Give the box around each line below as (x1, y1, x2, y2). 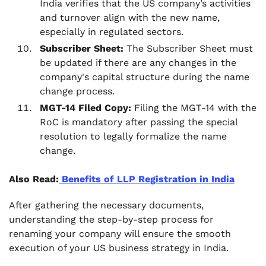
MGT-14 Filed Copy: (40, 102, 131, 113)
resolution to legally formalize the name (40, 131, 227, 142)
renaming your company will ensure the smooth (9, 228, 231, 239)
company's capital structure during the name (40, 71, 249, 83)
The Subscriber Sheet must (123, 43, 253, 54)
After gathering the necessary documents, (9, 199, 204, 211)
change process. (40, 85, 115, 97)
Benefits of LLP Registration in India (59, 173, 235, 185)
